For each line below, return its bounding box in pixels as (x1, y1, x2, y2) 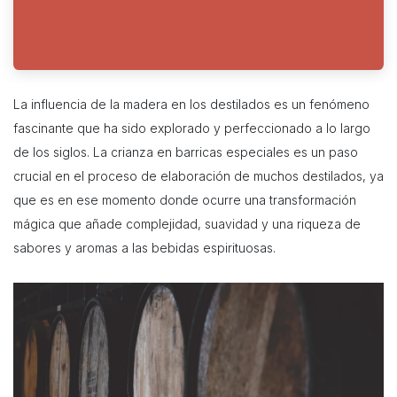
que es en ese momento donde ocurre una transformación (13, 192, 356, 208)
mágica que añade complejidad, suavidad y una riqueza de (13, 216, 361, 232)
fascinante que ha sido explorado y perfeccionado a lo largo (13, 121, 370, 136)
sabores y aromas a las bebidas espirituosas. (13, 240, 276, 256)
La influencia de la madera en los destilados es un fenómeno (13, 97, 370, 113)
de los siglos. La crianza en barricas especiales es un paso (13, 144, 358, 160)
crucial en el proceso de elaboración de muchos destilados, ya (13, 168, 384, 184)
